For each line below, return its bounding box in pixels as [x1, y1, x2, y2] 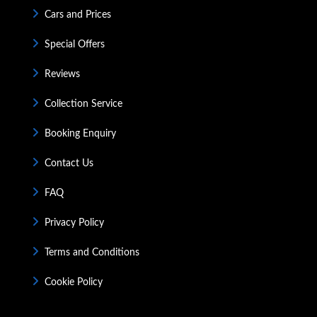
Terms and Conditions [45, 247, 139, 258]
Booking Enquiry [45, 128, 116, 139]
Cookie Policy [45, 277, 103, 287]
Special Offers [45, 39, 105, 50]
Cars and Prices [45, 9, 111, 20]
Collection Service [45, 98, 122, 109]
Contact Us [45, 158, 93, 168]
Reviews [45, 69, 80, 79]
